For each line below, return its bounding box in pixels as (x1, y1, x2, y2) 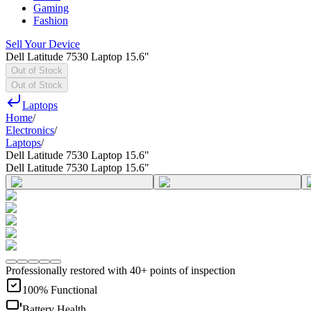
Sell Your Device (6, 38, 80, 50)
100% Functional (22, 284, 97, 296)
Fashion (33, 15, 68, 26)
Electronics (6, 124, 54, 136)
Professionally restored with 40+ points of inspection (6, 264, 235, 276)
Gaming (33, 2, 69, 14)
